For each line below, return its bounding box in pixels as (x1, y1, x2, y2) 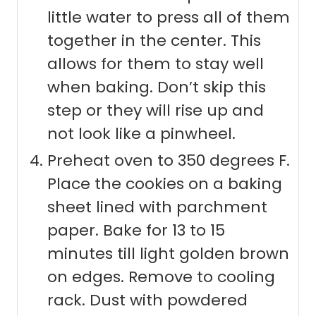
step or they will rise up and (47, 99, 264, 122)
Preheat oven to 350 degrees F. (47, 150, 290, 172)
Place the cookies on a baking (47, 173, 282, 195)
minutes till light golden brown (47, 243, 289, 265)
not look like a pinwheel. (47, 123, 236, 145)
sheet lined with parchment (47, 196, 267, 219)
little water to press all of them (47, 6, 290, 29)
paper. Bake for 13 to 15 (47, 219, 225, 242)
